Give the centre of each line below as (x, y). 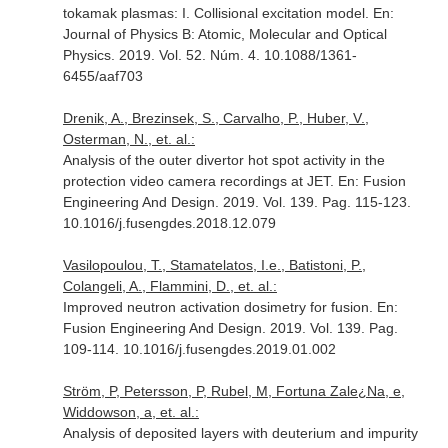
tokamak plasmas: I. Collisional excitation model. (217, 13)
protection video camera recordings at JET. (200, 181)
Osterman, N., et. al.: (128, 139)
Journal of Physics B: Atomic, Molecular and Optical (224, 34)
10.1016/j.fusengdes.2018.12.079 (169, 223)
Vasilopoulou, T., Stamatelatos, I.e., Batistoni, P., (214, 265)
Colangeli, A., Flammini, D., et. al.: (169, 286)
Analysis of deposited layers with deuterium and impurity (240, 433)
